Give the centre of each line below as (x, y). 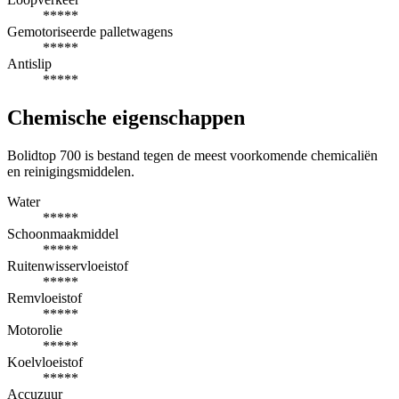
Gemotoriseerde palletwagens (90, 32)
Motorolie (35, 330)
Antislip (29, 64)
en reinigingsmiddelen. (71, 172)
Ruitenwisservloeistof (68, 266)
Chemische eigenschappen (126, 118)
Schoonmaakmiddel (63, 234)
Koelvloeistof (45, 362)
